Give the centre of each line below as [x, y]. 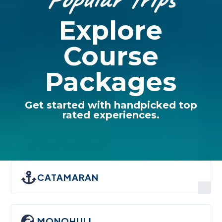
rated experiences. [111, 115]
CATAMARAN [68, 177]
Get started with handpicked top [111, 105]
